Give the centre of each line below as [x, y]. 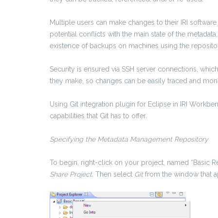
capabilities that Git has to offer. [98, 116]
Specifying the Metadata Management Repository [129, 139]
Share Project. [73, 174]
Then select [115, 174]
